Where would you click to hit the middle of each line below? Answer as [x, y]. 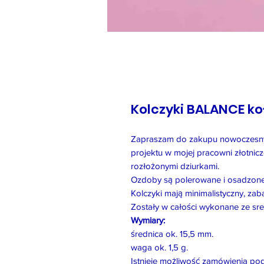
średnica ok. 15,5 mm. [172, 233]
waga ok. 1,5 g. [159, 247]
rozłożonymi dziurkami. [175, 166]
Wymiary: [148, 220]
